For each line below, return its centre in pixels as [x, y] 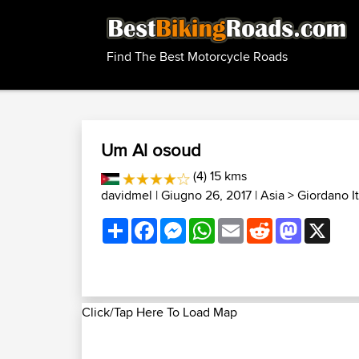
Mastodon [329, 224]
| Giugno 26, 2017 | [206, 195]
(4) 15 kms [218, 176]
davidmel [127, 195]
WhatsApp [244, 224]
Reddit [291, 224]
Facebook [185, 224]
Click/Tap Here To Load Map [159, 312]
